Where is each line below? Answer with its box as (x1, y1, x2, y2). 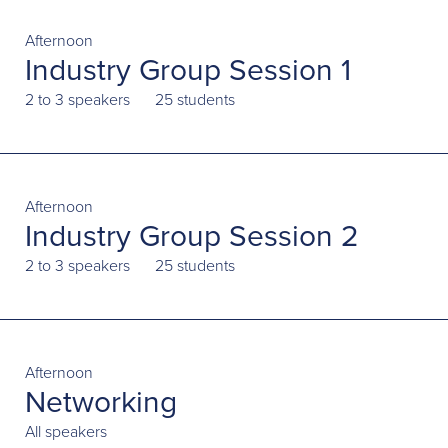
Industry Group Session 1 (25, 48, 351, 92)
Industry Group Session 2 (25, 214, 359, 258)
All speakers (25, 420, 107, 443)
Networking (25, 380, 177, 424)
